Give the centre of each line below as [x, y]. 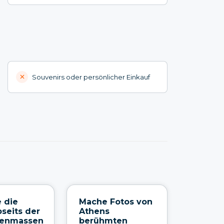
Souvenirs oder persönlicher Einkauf [91, 77]
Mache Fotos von [115, 201]
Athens [94, 211]
